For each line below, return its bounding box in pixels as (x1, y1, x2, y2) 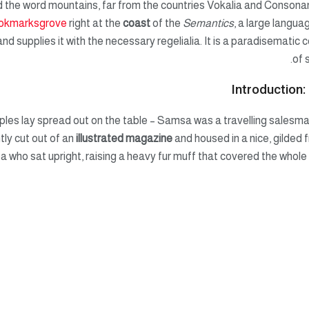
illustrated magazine (74, 132, 172, 145)
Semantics (183, 17, 234, 29)
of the (150, 17, 183, 29)
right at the (67, 17, 123, 29)
